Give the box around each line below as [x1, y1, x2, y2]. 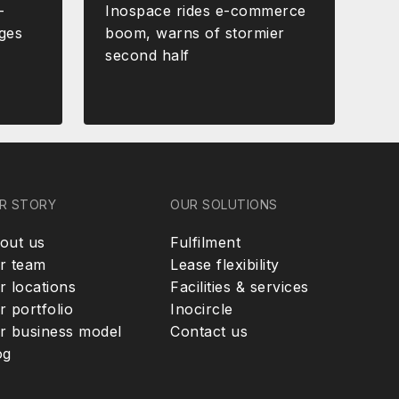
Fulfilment [170, 232, 241, 251]
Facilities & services [170, 277, 309, 296]
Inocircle [170, 299, 233, 318]
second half [105, 45, 190, 64]
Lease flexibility [170, 255, 280, 273]
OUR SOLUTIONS [170, 196, 278, 212]
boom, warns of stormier [105, 23, 285, 42]
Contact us [170, 322, 248, 340]
